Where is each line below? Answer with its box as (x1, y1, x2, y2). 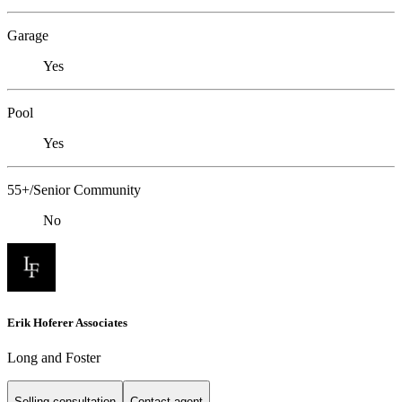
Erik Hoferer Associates (7, 315, 127, 329)
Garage (7, 28, 48, 44)
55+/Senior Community (7, 182, 141, 198)
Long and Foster (7, 349, 100, 365)
